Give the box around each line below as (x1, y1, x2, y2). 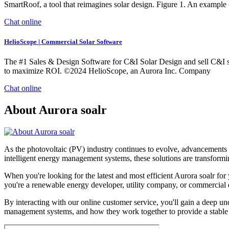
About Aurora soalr (4, 103, 107, 117)
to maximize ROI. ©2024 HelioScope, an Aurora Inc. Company (4, 66, 211, 76)
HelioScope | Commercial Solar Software (4, 38, 122, 46)
